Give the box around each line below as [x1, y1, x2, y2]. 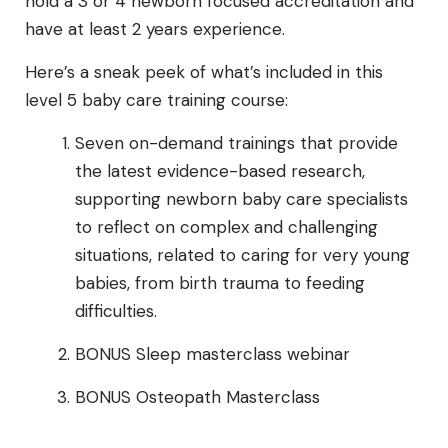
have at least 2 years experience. [25, 18, 285, 41]
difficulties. [75, 300, 157, 323]
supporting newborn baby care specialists [75, 188, 408, 211]
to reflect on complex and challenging [75, 216, 378, 239]
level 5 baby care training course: [25, 89, 288, 112]
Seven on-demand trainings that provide [75, 132, 398, 155]
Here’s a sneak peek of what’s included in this [25, 61, 383, 84]
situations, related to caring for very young [75, 244, 410, 267]
